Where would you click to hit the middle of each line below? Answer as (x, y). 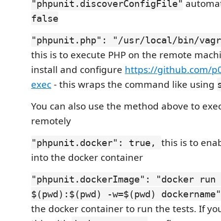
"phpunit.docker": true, (96, 143)
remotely (51, 121)
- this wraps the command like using (134, 84)
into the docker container (87, 157)
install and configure (78, 70)
